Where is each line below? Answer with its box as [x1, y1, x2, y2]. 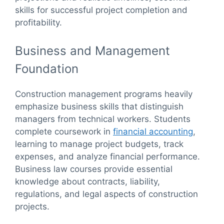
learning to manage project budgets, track [15, 138, 183, 149]
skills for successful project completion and [15, 5, 187, 15]
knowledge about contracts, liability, [15, 176, 160, 186]
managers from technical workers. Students [15, 113, 190, 124]
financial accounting [113, 126, 193, 136]
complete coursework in [15, 126, 113, 136]
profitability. [15, 17, 62, 28]
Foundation [15, 61, 78, 76]
